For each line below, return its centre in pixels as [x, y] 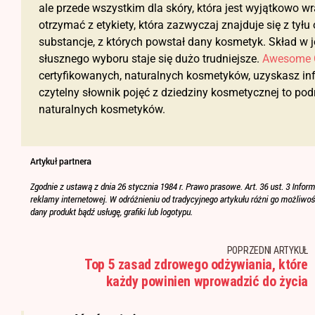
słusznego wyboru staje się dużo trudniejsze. [150, 59]
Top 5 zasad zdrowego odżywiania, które [196, 265]
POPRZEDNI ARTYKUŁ [267, 251]
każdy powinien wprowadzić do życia [207, 282]
